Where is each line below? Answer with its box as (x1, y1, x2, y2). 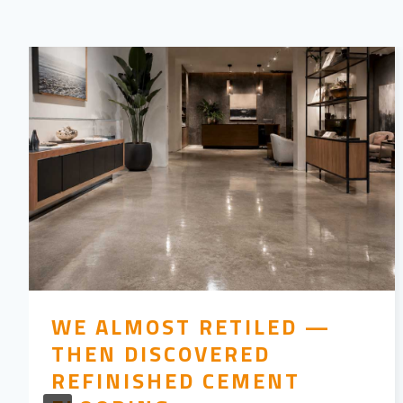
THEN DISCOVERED (51, 337, 271, 371)
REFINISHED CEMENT (51, 364, 300, 398)
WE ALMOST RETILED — (51, 310, 331, 344)
